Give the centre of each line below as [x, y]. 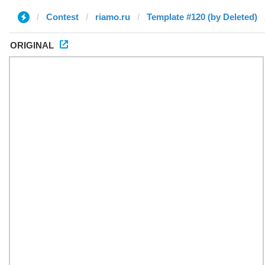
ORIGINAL [32, 45]
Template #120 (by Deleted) [202, 17]
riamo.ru [113, 17]
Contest [62, 17]
